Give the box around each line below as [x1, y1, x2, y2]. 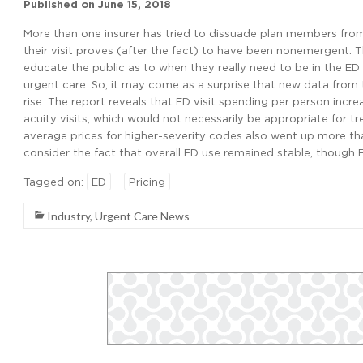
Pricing [129, 176, 165, 187]
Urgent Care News [95, 209, 190, 223]
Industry [47, 209, 90, 223]
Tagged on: [23, 176, 87, 187]
